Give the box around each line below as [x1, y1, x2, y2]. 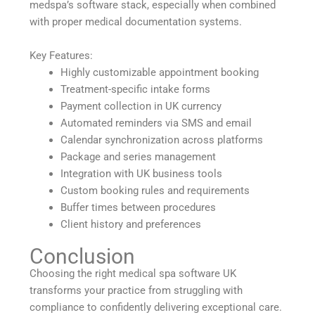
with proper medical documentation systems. [30, 15, 243, 28]
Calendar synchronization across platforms [60, 133, 264, 146]
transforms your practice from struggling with [30, 283, 243, 297]
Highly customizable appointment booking [60, 65, 259, 79]
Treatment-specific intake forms [60, 82, 211, 96]
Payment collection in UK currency [60, 99, 222, 112]
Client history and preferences [60, 217, 202, 231]
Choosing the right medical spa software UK [30, 266, 237, 280]
